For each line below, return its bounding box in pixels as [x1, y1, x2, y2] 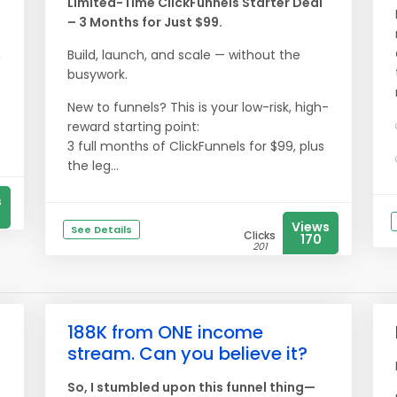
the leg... [67, 157, 119, 175]
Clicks [244, 228, 276, 243]
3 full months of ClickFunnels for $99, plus [67, 137, 324, 155]
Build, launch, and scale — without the [67, 46, 300, 64]
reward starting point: [67, 118, 199, 136]
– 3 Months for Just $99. [67, 13, 222, 31]
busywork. [67, 66, 128, 83]
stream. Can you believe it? [67, 341, 307, 366]
